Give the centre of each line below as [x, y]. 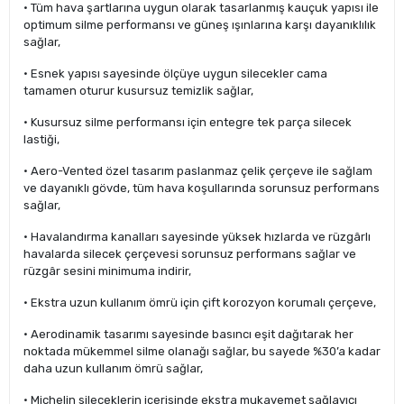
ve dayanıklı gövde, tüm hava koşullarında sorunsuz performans [202, 188]
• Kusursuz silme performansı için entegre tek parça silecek [188, 123]
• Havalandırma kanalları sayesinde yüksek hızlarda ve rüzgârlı [197, 237]
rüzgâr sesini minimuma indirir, [107, 271]
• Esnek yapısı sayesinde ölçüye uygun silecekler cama [175, 74]
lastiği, [41, 140]
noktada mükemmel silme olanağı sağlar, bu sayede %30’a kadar [202, 352]
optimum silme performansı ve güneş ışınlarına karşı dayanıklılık [200, 25]
